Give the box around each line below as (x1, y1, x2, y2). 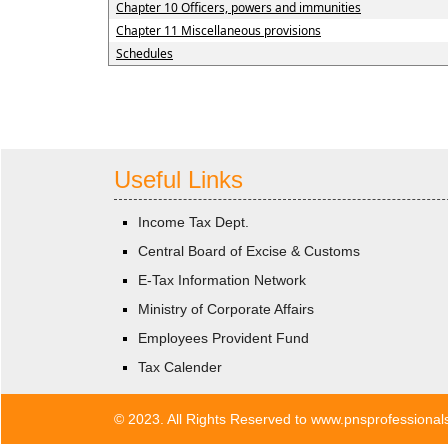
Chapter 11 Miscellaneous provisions (115, 22, 321, 39)
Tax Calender (138, 359, 222, 375)
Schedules (115, 45, 173, 62)
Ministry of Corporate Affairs (138, 301, 314, 317)
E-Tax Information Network (138, 272, 306, 288)
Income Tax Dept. (138, 214, 249, 230)
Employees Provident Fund (138, 330, 309, 346)
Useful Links (114, 166, 243, 193)
